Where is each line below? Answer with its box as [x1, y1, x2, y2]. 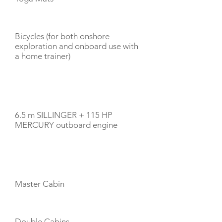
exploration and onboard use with [15, 41, 138, 51]
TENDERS [15, 83, 52, 93]
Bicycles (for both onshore [15, 31, 110, 41]
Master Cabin [15, 179, 64, 189]
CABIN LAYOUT [15, 152, 72, 162]
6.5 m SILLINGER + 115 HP [15, 110, 112, 120]
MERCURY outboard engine [15, 120, 117, 130]
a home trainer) [15, 51, 70, 61]
